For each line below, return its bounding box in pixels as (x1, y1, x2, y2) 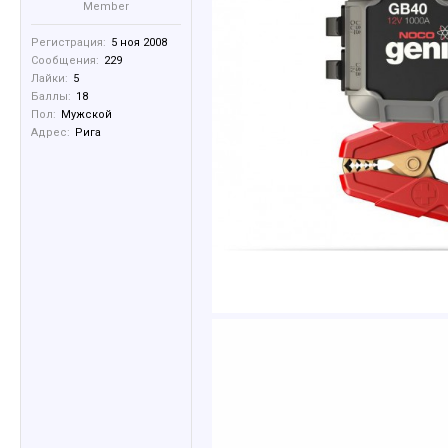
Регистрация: (31, 36, 106, 49)
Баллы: (31, 90, 71, 103)
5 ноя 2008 (111, 36, 167, 49)
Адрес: (31, 126, 70, 139)
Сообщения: (31, 54, 99, 67)
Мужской (61, 108, 112, 121)
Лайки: (31, 72, 68, 85)
